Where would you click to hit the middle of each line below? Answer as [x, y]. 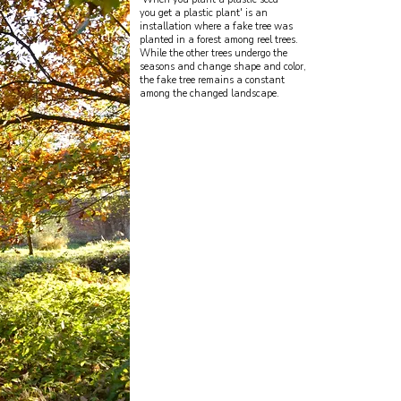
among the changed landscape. [209, 94]
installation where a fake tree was [216, 26]
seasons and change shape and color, [223, 67]
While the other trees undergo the [213, 53]
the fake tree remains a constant [212, 80]
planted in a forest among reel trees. [220, 40]
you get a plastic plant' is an [204, 13]
